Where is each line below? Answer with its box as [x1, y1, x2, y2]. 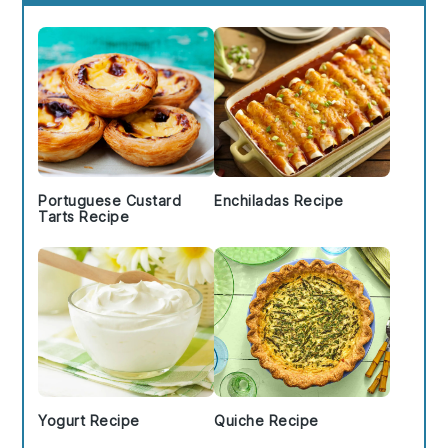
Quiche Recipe [214, 411, 319, 429]
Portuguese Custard [38, 191, 182, 209]
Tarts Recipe [38, 207, 130, 225]
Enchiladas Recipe [214, 191, 344, 209]
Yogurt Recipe [38, 411, 140, 429]
